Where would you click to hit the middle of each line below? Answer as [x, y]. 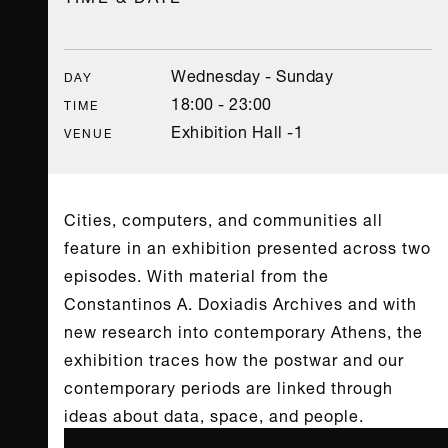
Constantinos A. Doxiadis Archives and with [240, 302]
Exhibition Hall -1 [237, 130]
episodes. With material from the [196, 274]
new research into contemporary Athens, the [243, 330]
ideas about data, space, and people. [214, 414]
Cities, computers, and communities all [223, 218]
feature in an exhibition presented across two [247, 246]
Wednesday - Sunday [252, 74]
